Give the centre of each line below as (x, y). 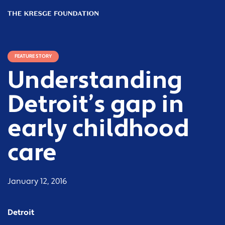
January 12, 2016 (37, 181)
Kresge (20, 15)
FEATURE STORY (33, 56)
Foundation (30, 25)
